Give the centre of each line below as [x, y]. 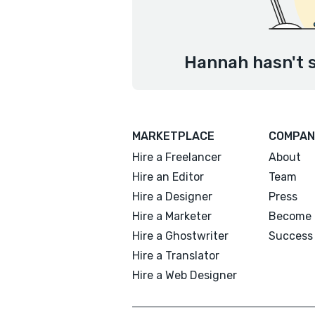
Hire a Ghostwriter [180, 236]
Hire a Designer [172, 197]
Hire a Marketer [172, 216]
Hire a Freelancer [177, 157]
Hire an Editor [168, 177]
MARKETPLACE [173, 136]
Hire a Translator [176, 256]
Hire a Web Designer [185, 275]
